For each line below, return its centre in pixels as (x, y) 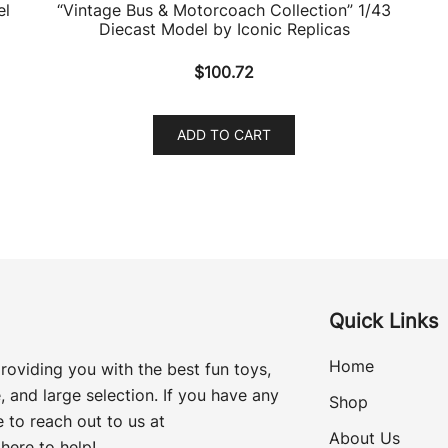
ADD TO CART (224, 134)
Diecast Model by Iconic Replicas (224, 28)
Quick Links (383, 320)
